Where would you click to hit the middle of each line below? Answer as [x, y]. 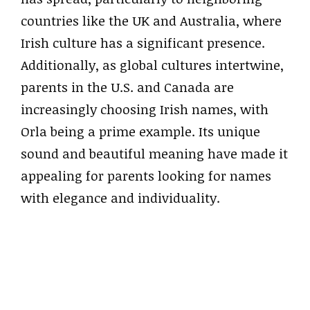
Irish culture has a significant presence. [143, 43]
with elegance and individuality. [120, 198]
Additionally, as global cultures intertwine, [152, 65]
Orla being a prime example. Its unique [140, 131]
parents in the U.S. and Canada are [127, 87]
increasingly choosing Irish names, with [145, 109]
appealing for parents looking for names [146, 176]
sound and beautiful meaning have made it [154, 154]
